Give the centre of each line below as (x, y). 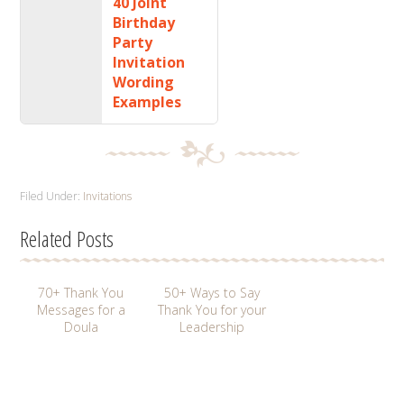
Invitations (108, 196)
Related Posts (67, 238)
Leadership (211, 326)
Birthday (144, 22)
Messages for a (81, 309)
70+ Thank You (81, 292)
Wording (144, 82)
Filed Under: (52, 196)
